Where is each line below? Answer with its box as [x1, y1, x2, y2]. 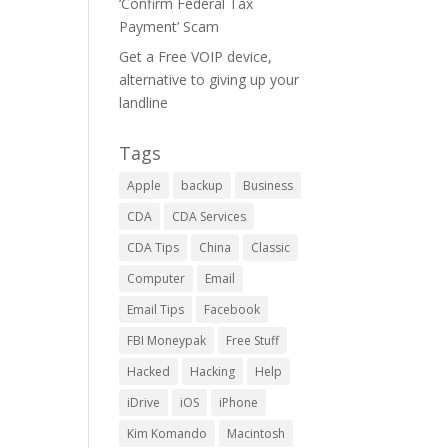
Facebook [204, 301, 261, 318]
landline [119, 93, 169, 112]
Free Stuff [226, 332, 280, 349]
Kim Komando [127, 425, 208, 442]
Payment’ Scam [119, 17, 220, 36]
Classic [251, 239, 291, 256]
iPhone [219, 394, 259, 411]
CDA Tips [127, 239, 180, 256]
